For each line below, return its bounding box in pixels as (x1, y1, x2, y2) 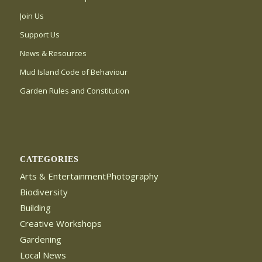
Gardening (19, 233, 61, 245)
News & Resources (19, 48, 87, 59)
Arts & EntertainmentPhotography (19, 170, 158, 182)
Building (19, 201, 51, 213)
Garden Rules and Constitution (19, 85, 129, 96)
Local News (19, 249, 66, 261)
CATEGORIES (19, 154, 79, 164)
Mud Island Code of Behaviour (19, 67, 127, 78)
